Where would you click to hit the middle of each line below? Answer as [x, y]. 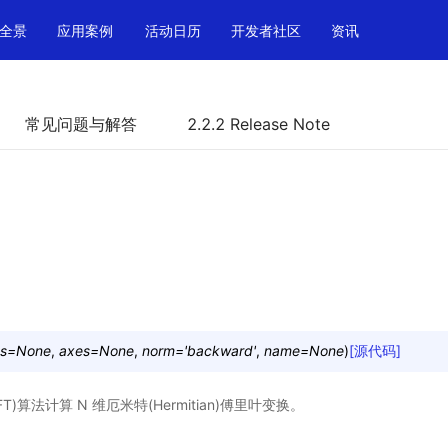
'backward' [220, 350]
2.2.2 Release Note [258, 124]
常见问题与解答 [81, 124]
